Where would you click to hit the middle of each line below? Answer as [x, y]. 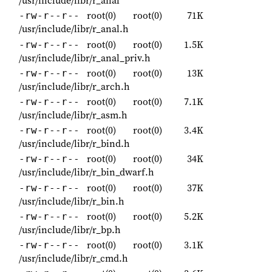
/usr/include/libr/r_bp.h [70, 229]
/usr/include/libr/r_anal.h [74, 29]
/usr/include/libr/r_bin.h [72, 201]
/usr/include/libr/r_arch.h [74, 86]
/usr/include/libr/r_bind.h [74, 144]
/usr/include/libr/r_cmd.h [73, 258]
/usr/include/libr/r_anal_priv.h [85, 57]
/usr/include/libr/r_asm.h [73, 115]
